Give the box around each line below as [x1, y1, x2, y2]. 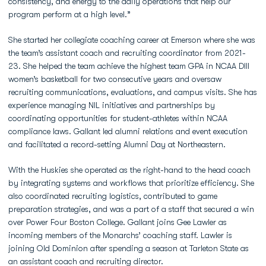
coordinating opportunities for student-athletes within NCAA [8, 113, 227, 123]
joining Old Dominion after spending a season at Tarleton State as [8, 243, 249, 253]
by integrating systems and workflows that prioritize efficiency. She [8, 178, 254, 188]
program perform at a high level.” [8, 9, 131, 19]
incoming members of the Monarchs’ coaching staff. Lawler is [8, 230, 232, 240]
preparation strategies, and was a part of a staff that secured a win [8, 204, 254, 214]
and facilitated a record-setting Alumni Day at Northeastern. [8, 140, 226, 149]
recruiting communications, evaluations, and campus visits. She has [8, 87, 257, 97]
